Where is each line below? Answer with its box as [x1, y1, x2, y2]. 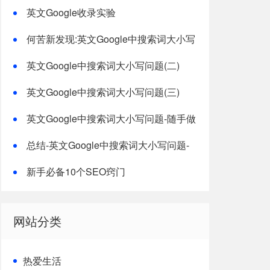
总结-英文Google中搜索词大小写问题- [27, 138, 189, 152]
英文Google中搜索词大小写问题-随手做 [27, 111, 196, 125]
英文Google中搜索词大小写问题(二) [27, 58, 180, 72]
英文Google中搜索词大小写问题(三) [27, 85, 180, 99]
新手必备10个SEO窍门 [27, 165, 125, 178]
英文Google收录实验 [27, 5, 116, 19]
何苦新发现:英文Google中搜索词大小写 [27, 32, 195, 46]
